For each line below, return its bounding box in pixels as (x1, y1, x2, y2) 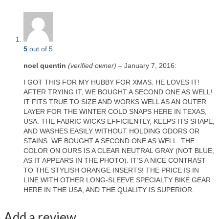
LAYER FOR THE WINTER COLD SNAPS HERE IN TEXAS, (23, 107, 207, 115)
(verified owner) (68, 61, 116, 69)
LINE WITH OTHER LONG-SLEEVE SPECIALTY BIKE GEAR (23, 175, 211, 184)
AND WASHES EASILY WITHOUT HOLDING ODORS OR (23, 127, 199, 135)
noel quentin (23, 61, 66, 69)
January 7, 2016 (124, 61, 175, 69)
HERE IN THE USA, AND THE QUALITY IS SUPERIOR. (23, 185, 194, 194)
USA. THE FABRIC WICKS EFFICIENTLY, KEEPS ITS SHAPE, (23, 117, 215, 125)
